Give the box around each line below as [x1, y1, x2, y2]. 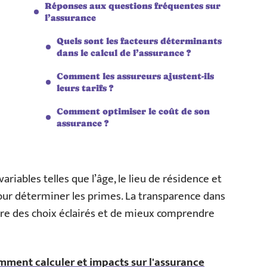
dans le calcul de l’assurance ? [57, 48, 191, 58]
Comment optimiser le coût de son [57, 106, 210, 116]
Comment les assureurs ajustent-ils [57, 71, 214, 81]
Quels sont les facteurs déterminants [57, 36, 222, 46]
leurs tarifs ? [57, 83, 113, 93]
